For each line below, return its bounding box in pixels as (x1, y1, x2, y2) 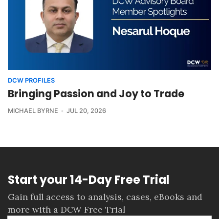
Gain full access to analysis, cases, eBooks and (8, 191, 202, 203)
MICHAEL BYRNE (8, 107, 58, 114)
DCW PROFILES (8, 76, 55, 84)
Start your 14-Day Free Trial (8, 172, 170, 188)
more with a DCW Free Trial (8, 204, 125, 216)
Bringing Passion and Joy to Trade (8, 86, 184, 101)
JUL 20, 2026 (66, 107, 106, 114)
